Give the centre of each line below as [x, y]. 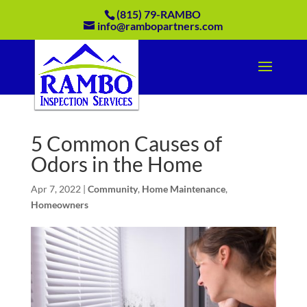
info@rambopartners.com [160, 26]
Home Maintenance [183, 189]
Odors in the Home [116, 164]
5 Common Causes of [126, 143]
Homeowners [59, 205]
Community [112, 189]
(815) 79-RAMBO [158, 14]
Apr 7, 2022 [56, 189]
